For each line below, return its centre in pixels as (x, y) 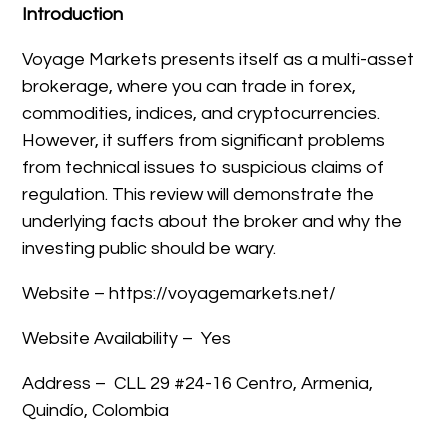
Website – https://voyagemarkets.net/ (179, 293)
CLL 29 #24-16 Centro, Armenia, (244, 383)
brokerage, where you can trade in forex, (189, 86)
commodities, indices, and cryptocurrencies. (201, 113)
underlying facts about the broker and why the (212, 221)
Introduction (73, 14)
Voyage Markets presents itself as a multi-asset (218, 59)
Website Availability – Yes (127, 338)
